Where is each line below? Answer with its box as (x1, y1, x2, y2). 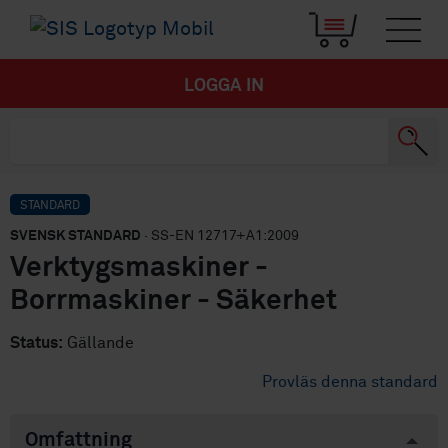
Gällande (63, 335, 134, 352)
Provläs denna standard (262, 374, 438, 391)
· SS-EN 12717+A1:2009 (141, 229, 299, 244)
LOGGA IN (184, 77, 264, 96)
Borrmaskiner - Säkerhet (10, 287, 337, 316)
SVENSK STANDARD (10, 229, 141, 244)
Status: (10, 335, 63, 352)
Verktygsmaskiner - (10, 254, 268, 283)
